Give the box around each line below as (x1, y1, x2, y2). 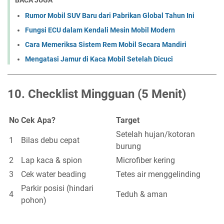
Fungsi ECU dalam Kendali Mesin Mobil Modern (25, 26, 175, 34)
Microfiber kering (116, 155, 175, 165)
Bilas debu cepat (21, 135, 79, 145)
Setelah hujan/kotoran (116, 129, 195, 139)
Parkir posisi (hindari (21, 183, 93, 193)
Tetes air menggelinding (116, 169, 200, 179)
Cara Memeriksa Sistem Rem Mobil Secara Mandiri (25, 40, 186, 49)
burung (116, 141, 141, 151)
